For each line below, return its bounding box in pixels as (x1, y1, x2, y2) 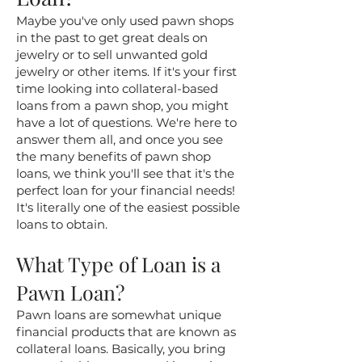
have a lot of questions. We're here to (16, 115, 237, 130)
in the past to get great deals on (16, 30, 208, 45)
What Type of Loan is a (16, 250, 221, 277)
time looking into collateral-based (16, 81, 218, 96)
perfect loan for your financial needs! (16, 183, 235, 198)
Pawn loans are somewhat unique (16, 307, 221, 322)
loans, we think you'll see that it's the (16, 166, 234, 181)
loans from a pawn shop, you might (16, 98, 229, 113)
